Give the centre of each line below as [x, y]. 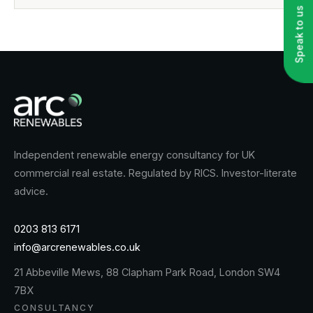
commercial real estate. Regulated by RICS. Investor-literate [155, 173]
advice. [31, 191]
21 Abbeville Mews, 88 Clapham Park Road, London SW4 [147, 272]
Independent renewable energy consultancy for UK [134, 155]
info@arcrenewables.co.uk [77, 247]
